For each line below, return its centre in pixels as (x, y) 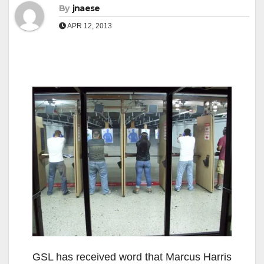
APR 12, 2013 (89, 26)
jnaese (86, 8)
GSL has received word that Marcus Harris (132, 257)
